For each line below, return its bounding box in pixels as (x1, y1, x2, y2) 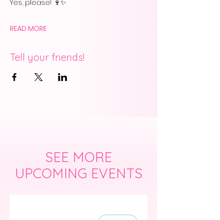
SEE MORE (45, 148, 112, 165)
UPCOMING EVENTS (15, 165, 142, 182)
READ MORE (10, 24, 47, 33)
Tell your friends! (10, 51, 84, 63)
